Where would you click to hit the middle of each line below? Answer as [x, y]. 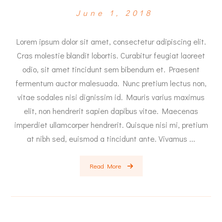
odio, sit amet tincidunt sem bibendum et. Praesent [111, 69]
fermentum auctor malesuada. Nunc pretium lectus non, [111, 83]
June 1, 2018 [114, 13]
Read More [105, 166]
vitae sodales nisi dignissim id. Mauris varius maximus [111, 97]
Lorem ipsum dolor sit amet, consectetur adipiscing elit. [111, 41]
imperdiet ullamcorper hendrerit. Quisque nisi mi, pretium [111, 125]
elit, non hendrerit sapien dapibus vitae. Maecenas [111, 111]
